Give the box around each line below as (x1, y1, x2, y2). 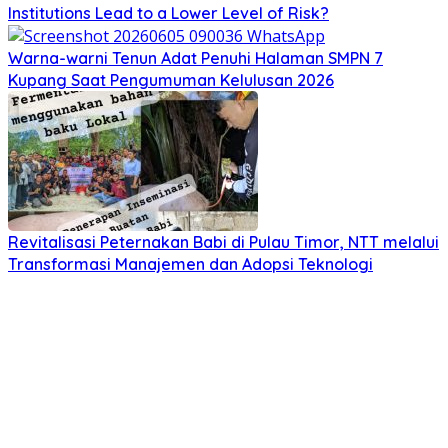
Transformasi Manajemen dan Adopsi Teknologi (8, 254, 373, 275)
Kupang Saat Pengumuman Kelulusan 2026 (8, 70, 334, 91)
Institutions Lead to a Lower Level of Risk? (8, 2, 329, 23)
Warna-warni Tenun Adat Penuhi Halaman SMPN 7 (8, 48, 383, 69)
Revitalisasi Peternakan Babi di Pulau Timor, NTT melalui (8, 232, 439, 253)
